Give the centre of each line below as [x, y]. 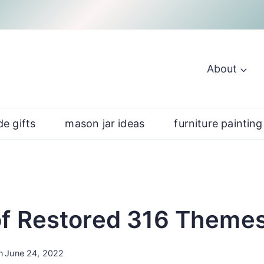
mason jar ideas [105, 124]
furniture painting [218, 124]
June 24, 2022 [34, 253]
